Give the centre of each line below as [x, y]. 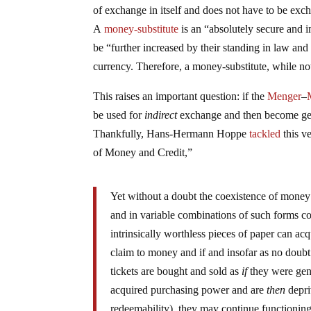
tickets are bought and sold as [176, 271]
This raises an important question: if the [180, 96]
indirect [161, 115]
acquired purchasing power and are [189, 290]
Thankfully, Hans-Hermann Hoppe [171, 134]
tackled [265, 134]
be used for [119, 115]
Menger [285, 96]
